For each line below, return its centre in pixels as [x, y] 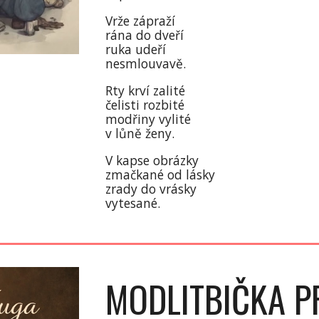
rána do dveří [145, 35]
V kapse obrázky [152, 160]
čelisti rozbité [145, 105]
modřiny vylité [148, 119]
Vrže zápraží [141, 21]
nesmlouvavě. [146, 63]
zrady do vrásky [151, 189]
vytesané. [133, 203]
